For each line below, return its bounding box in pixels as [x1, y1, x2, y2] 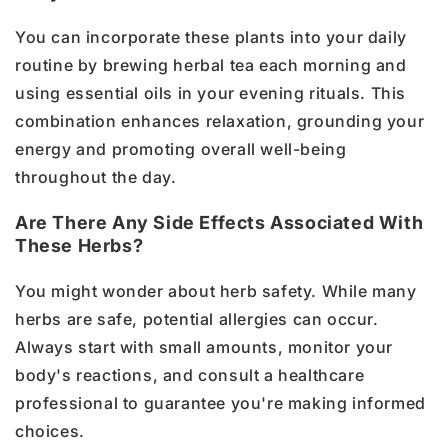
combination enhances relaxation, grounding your [15, 111, 425, 132]
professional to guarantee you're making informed [15, 393, 426, 414]
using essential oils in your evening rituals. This [15, 83, 407, 104]
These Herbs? [15, 235, 144, 257]
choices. [15, 421, 85, 442]
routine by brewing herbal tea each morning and [15, 55, 407, 76]
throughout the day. [15, 167, 177, 188]
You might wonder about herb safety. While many [15, 281, 417, 302]
